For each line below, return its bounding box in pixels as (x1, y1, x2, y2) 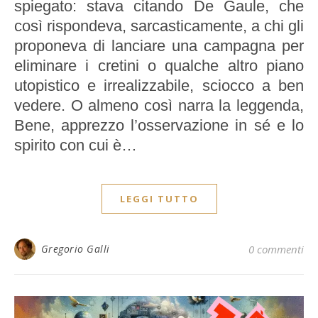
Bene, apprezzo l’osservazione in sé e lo (14, 116, 304, 135)
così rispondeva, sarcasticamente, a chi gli (14, 17, 304, 35)
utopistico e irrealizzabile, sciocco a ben (14, 77, 304, 95)
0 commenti (248, 242, 304, 257)
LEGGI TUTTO (119, 192, 199, 206)
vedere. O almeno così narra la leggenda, (14, 97, 304, 115)
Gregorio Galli (40, 242, 110, 256)
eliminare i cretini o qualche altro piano (14, 57, 304, 75)
